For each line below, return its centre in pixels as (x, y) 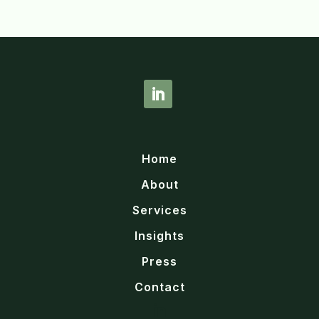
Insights (159, 236)
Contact (159, 287)
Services (159, 210)
